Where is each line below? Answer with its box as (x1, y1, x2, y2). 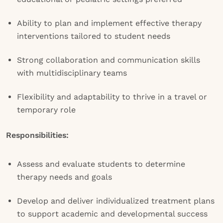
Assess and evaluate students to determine (17, 159, 185, 169)
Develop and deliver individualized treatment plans (17, 196, 215, 206)
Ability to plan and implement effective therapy (17, 18, 202, 28)
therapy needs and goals (17, 172, 112, 182)
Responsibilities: (6, 130, 69, 140)
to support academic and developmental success (17, 209, 208, 219)
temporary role (17, 105, 76, 114)
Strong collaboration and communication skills (17, 55, 200, 65)
